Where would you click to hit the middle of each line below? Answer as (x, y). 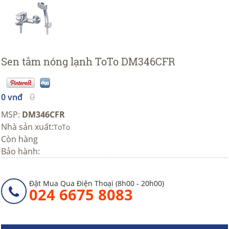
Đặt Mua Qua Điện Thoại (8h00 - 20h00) (97, 184)
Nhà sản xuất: (27, 127)
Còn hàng (19, 139)
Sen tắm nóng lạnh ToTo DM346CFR (88, 61)
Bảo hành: (20, 152)
